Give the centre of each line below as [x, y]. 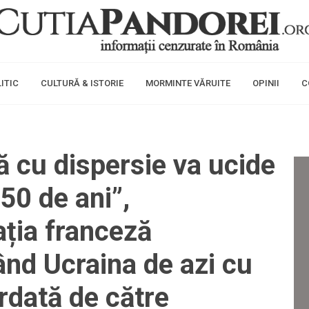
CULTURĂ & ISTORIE [82, 83]
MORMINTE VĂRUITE [188, 83]
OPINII [266, 83]
